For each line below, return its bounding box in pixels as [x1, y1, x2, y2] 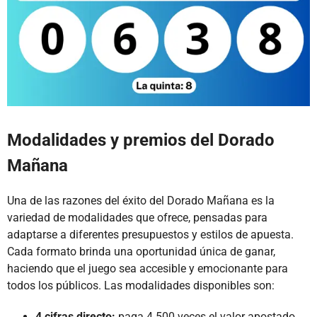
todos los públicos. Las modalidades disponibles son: [7, 279, 275, 293]
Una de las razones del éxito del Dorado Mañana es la [7, 194, 275, 208]
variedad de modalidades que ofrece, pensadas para [7, 211, 267, 225]
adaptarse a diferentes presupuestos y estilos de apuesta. [7, 228, 294, 242]
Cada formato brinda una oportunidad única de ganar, [7, 245, 275, 259]
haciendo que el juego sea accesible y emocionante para [7, 262, 288, 276]
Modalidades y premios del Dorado [7, 130, 275, 151]
